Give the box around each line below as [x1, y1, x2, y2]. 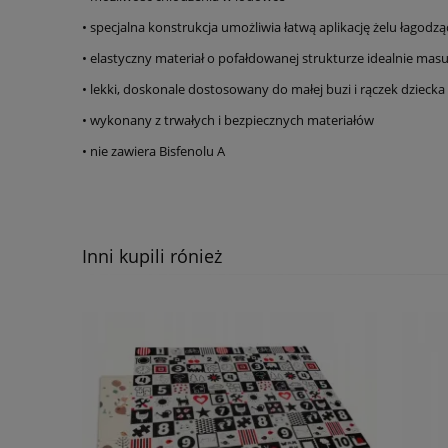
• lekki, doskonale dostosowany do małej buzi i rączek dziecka [82, 79, 445, 98]
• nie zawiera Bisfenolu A [82, 141, 225, 160]
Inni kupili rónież [82, 243, 222, 268]
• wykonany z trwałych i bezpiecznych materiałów [82, 110, 374, 129]
